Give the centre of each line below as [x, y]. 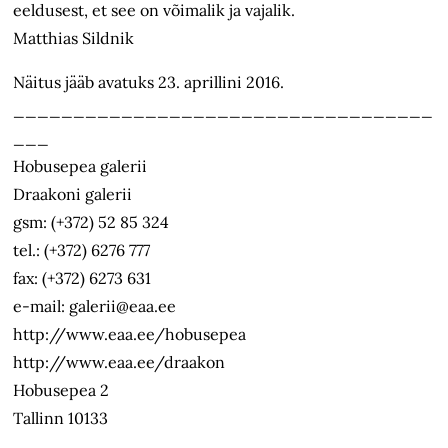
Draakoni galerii [73, 194]
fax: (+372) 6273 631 [82, 278]
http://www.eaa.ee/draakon [119, 362]
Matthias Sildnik [74, 38]
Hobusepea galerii [80, 166]
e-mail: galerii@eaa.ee [95, 306]
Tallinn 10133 [61, 418]
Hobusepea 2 [61, 390]
